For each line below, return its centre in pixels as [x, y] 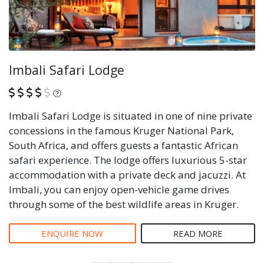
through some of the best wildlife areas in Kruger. [124, 204]
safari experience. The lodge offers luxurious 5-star [128, 160]
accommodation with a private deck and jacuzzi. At [127, 174]
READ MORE [198, 233]
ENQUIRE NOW [72, 233]
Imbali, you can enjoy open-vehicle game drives [119, 189]
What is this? [93, 92]
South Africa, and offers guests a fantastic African [123, 145]
